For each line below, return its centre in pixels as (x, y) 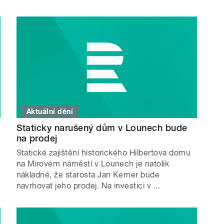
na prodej (37, 138)
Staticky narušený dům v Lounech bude (102, 128)
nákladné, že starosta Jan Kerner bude (88, 175)
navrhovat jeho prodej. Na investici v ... (88, 186)
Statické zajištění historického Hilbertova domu (103, 153)
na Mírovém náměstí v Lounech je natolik (93, 164)
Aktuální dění (50, 112)
